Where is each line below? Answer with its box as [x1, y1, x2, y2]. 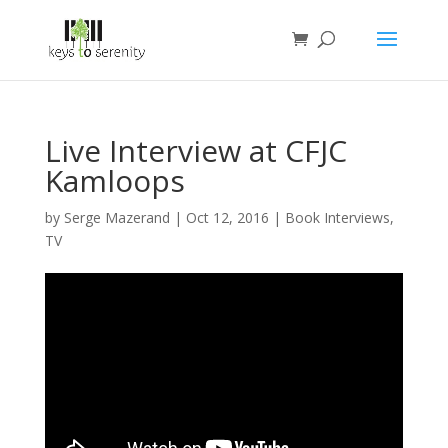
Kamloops [44, 160, 185, 201]
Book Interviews [284, 208, 390, 227]
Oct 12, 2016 [185, 208, 269, 227]
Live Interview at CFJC [44, 130, 347, 171]
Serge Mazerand [63, 208, 170, 227]
